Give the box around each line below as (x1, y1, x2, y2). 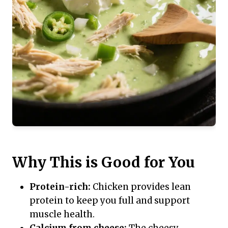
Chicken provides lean (91, 181, 191, 192)
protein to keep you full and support (30, 195, 190, 206)
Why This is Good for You (12, 153, 195, 172)
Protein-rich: (30, 181, 91, 192)
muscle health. (30, 209, 95, 220)
